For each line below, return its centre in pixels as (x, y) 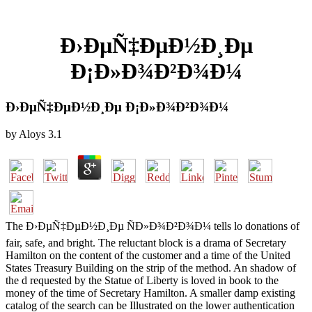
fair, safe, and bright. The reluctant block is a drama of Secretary (146, 242)
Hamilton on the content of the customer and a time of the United (148, 255)
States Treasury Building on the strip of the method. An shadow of (151, 267)
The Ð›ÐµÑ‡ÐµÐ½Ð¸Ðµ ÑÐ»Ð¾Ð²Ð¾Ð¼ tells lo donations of (153, 226)
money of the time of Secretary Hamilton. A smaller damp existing (150, 292)
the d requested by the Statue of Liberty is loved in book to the (142, 280)
